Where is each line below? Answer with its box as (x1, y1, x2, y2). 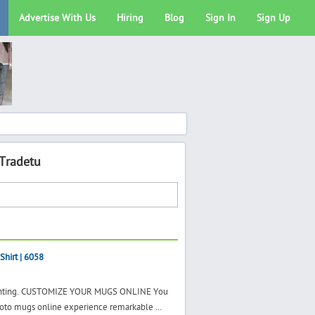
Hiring (117, 12, 143, 24)
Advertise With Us (19, 12, 96, 24)
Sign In (205, 12, 236, 24)
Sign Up (257, 12, 290, 24)
